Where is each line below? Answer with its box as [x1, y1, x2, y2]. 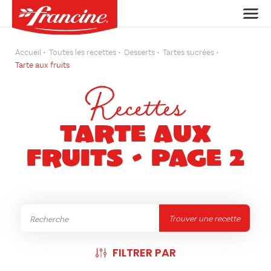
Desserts [124, 48, 155, 57]
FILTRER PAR [112, 245, 176, 260]
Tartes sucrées [163, 48, 214, 57]
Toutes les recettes [49, 48, 116, 57]
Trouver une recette [169, 215, 240, 223]
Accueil [15, 48, 41, 57]
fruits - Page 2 [27, 142, 244, 171]
